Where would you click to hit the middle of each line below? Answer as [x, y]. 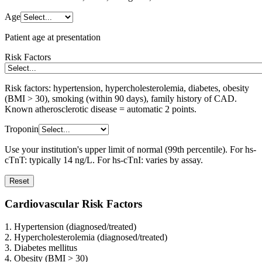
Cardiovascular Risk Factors [73, 204]
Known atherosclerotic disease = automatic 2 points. [101, 109]
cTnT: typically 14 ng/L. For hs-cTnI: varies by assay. [104, 160]
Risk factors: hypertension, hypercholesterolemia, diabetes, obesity [127, 88]
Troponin [22, 129]
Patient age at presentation [53, 37]
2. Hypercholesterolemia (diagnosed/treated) [86, 237]
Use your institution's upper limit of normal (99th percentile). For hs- [130, 149]
